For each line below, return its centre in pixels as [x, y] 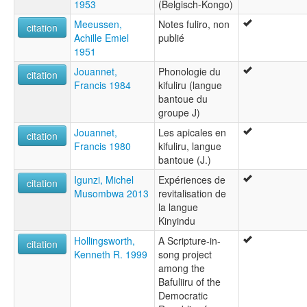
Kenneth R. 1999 [111, 255]
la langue [178, 207]
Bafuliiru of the [189, 282]
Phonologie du [189, 72]
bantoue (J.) [185, 160]
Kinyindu [177, 221]
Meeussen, [98, 24]
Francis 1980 [102, 146]
